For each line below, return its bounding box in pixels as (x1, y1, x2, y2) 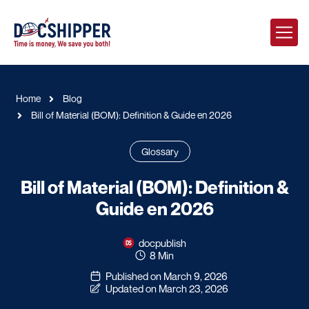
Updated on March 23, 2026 (105, 281, 228, 295)
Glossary (141, 146, 179, 157)
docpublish (139, 236, 187, 249)
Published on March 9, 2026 (106, 269, 228, 282)
